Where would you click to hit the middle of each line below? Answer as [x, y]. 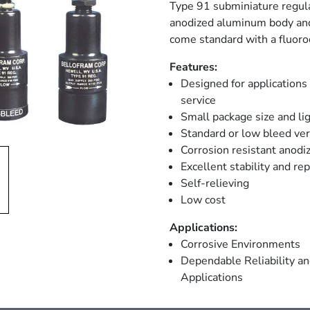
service [198, 100]
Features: [193, 67]
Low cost [203, 200]
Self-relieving [215, 183]
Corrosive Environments [240, 244]
